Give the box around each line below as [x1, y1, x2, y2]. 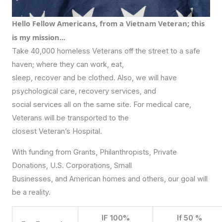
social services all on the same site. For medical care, [12, 100, 191, 110]
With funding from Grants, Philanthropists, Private [12, 147, 177, 157]
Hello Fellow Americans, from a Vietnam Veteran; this [12, 18, 205, 29]
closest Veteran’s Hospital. [12, 127, 102, 136]
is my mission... [12, 32, 65, 43]
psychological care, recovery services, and [12, 87, 156, 96]
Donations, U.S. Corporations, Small [12, 161, 132, 170]
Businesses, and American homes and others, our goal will [12, 174, 208, 183]
